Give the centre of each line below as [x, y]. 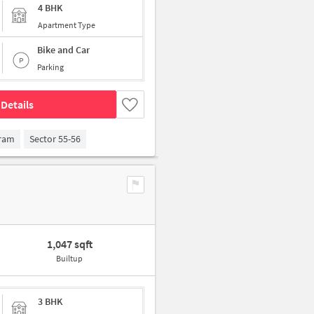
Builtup [70, 259]
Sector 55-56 [55, 139]
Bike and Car [63, 50]
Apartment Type [67, 25]
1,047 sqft [69, 244]
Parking [50, 67]
